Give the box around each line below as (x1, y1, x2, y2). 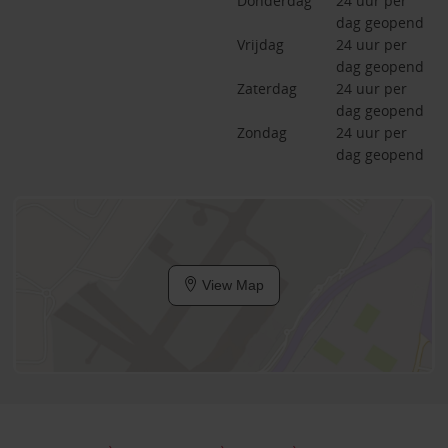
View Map (198, 277, 264, 293)
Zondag (236, 123, 287, 142)
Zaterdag (236, 79, 297, 98)
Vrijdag (236, 35, 284, 54)
